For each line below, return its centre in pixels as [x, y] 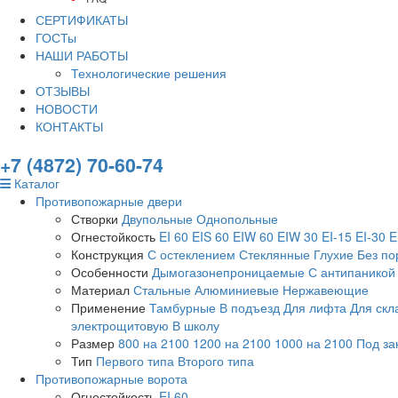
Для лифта [315, 307]
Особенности [110, 272]
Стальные [162, 290]
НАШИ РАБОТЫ [82, 55]
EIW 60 [253, 236]
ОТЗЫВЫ [63, 91]
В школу [196, 325]
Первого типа [135, 361]
